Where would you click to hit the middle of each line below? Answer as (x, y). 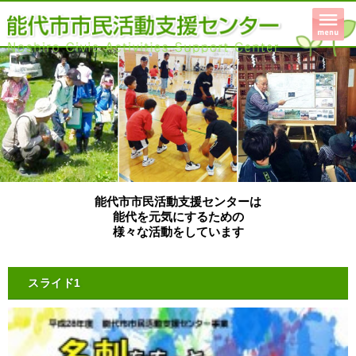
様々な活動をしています (178, 232)
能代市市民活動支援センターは (178, 202)
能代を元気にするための (178, 217)
